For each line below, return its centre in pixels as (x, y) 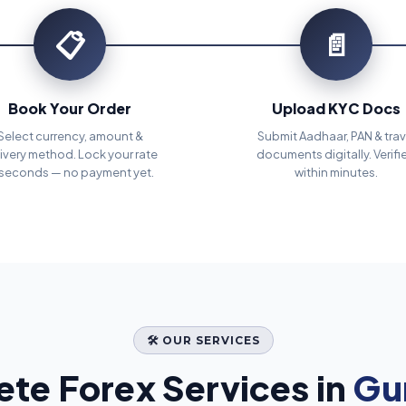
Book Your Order (70, 108)
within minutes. (336, 172)
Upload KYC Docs (336, 108)
